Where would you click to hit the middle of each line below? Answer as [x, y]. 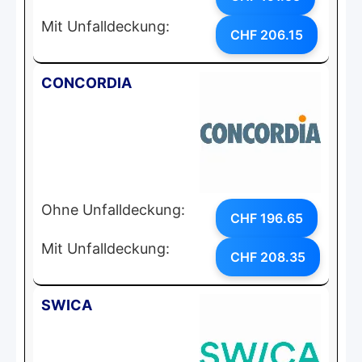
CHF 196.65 [267, 218]
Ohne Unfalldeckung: [113, 209]
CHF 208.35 [268, 257]
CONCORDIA [86, 82]
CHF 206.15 [267, 34]
